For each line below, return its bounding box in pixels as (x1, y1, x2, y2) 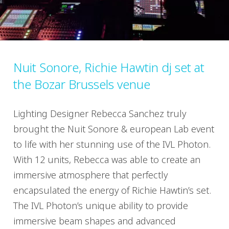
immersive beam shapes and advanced (13, 215, 176, 227)
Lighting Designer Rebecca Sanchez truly (13, 107, 186, 120)
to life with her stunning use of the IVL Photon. (13, 138, 211, 151)
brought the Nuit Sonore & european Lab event (13, 123, 214, 135)
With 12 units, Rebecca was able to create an (13, 153, 200, 166)
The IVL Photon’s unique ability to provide (13, 199, 188, 212)
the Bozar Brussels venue (13, 75, 150, 93)
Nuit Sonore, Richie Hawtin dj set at (13, 58, 204, 76)
